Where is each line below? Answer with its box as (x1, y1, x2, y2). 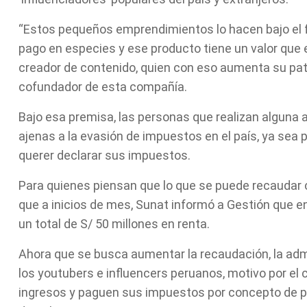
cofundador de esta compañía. (19, 79, 187, 94)
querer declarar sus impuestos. (19, 148, 191, 162)
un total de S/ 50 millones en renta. (19, 217, 210, 231)
